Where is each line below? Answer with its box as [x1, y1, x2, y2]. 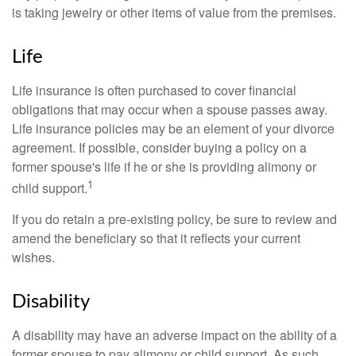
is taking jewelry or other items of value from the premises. [12, 3, 336, 21]
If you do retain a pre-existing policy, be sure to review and [12, 210, 337, 229]
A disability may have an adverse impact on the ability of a [12, 326, 337, 345]
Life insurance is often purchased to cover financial [12, 81, 296, 99]
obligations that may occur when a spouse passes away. [12, 100, 327, 118]
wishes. [12, 248, 55, 267]
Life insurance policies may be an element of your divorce [12, 119, 335, 137]
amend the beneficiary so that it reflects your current [12, 229, 300, 248]
